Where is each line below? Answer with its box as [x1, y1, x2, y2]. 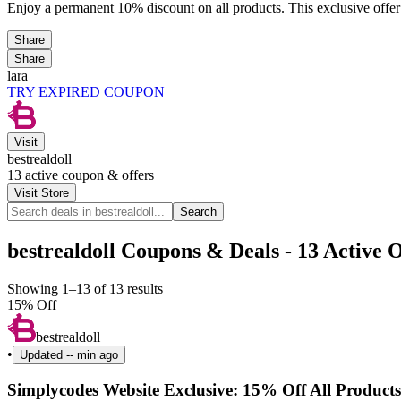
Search [180, 204, 217, 218]
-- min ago [66, 347, 118, 362]
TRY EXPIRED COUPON [7, 83, 165, 99]
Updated [20, 347, 66, 362]
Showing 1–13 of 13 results [7, 280, 163, 296]
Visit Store [14, 185, 69, 200]
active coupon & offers [21, 166, 154, 183]
